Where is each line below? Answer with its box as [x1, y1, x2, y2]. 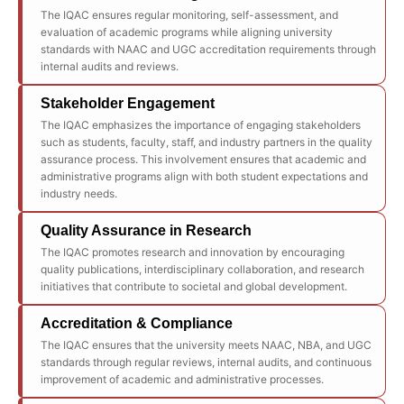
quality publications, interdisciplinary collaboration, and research [41, 262, 364, 276]
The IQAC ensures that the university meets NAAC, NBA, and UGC [41, 338, 372, 352]
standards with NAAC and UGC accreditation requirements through [41, 42, 376, 56]
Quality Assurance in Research [41, 223, 252, 238]
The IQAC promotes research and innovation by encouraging [41, 245, 344, 259]
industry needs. [41, 187, 117, 200]
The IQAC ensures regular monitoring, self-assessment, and [41, 8, 338, 22]
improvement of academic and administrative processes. [41, 372, 324, 386]
